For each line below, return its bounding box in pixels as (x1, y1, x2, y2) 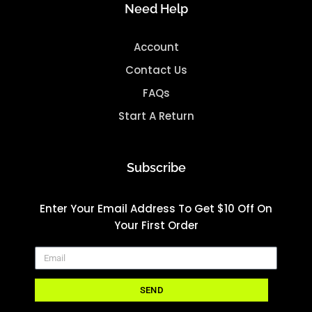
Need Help (124, 1, 188, 17)
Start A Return (118, 109, 194, 124)
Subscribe (126, 160, 186, 175)
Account (133, 40, 179, 55)
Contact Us (125, 63, 187, 78)
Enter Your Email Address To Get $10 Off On (40, 201, 272, 217)
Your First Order (114, 218, 198, 233)
